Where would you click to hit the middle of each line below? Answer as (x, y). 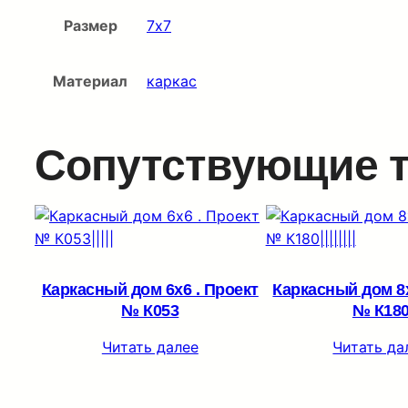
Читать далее (150, 347)
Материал (90, 81)
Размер (90, 25)
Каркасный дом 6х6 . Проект (150, 289)
